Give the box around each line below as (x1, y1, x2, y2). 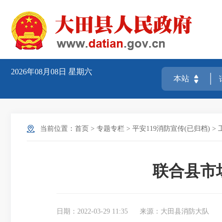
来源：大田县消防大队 (140, 208, 209, 215)
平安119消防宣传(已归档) (132, 125, 210, 132)
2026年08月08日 (11, 67, 68, 76)
